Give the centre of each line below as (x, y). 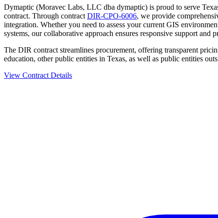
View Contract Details (38, 75)
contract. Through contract (45, 16)
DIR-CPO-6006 (112, 16)
